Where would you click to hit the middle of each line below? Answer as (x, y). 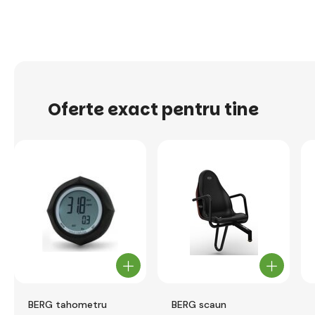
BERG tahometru (67, 304)
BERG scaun (199, 304)
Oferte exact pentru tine (153, 109)
